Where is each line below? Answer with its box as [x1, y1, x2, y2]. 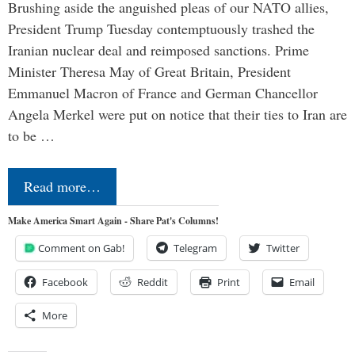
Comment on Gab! [38, 240, 124, 255]
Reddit [137, 274, 168, 289]
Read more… [24, 176, 101, 196]
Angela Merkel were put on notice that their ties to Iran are [8, 104, 347, 124]
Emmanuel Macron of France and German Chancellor [8, 82, 318, 102]
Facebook [42, 274, 88, 289]
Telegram [174, 240, 217, 255]
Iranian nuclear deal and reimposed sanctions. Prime [8, 40, 309, 59]
